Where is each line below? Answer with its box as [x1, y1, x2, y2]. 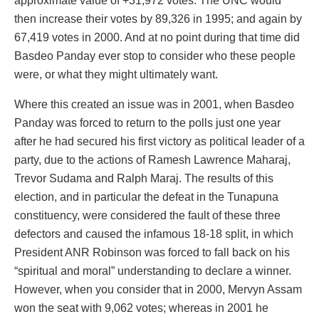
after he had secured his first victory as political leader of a [14, 135, 305, 148]
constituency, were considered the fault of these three [14, 209, 281, 222]
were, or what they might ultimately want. [14, 68, 218, 81]
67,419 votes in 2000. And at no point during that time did [14, 31, 300, 44]
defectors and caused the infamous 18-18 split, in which [14, 228, 293, 241]
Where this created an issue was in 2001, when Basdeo [14, 98, 294, 111]
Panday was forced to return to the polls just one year [14, 117, 281, 130]
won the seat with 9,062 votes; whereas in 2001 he [14, 302, 268, 315]
